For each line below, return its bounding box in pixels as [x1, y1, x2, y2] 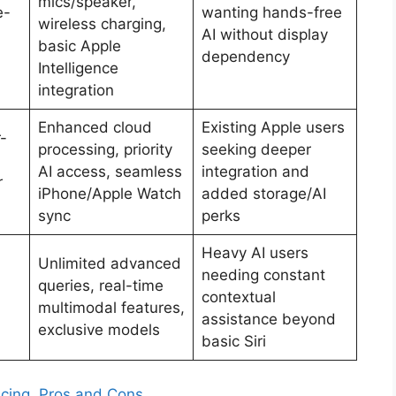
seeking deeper [201, 141, 311, 159]
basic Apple [37, 37, 121, 56]
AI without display [201, 26, 328, 44]
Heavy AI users [201, 244, 308, 263]
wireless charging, [37, 15, 166, 34]
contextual [201, 288, 276, 307]
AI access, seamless [37, 163, 182, 181]
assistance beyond [201, 310, 336, 329]
